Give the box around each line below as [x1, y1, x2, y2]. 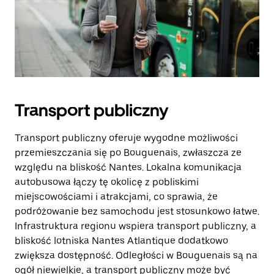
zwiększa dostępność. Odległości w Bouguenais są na [15, 250, 257, 261]
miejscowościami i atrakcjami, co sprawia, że [15, 191, 218, 202]
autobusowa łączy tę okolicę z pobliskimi [15, 176, 199, 188]
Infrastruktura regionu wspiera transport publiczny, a [15, 220, 256, 232]
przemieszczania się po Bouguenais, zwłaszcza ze [15, 147, 242, 158]
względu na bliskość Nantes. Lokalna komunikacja [15, 161, 242, 173]
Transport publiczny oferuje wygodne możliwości [15, 132, 238, 144]
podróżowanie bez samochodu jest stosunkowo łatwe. [15, 206, 259, 217]
